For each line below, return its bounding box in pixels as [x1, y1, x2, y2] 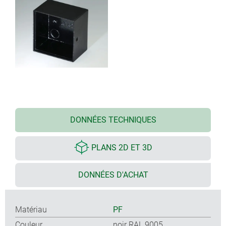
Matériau [15, 204, 47, 214]
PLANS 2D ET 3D [91, 143, 152, 153]
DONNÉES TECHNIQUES [70, 115, 156, 125]
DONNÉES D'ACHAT [78, 169, 148, 180]
